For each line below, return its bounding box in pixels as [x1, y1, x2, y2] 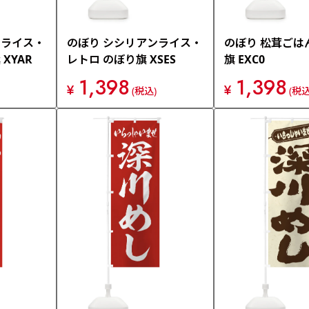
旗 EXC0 [224, 52, 265, 67]
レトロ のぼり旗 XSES [67, 52, 176, 67]
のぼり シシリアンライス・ [67, 35, 202, 50]
